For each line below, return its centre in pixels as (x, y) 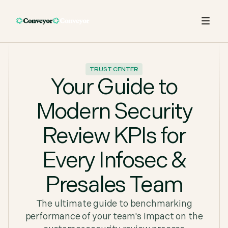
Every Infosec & (114, 161)
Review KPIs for (114, 136)
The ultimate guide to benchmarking (114, 204)
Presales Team (114, 185)
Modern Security (114, 112)
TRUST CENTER (114, 69)
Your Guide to (114, 87)
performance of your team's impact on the (114, 217)
